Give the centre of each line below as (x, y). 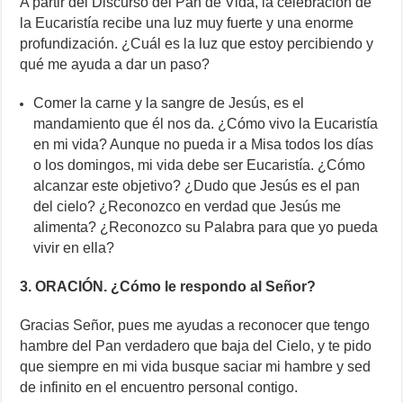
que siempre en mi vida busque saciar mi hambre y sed (196, 367)
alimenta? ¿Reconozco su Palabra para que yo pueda (206, 228)
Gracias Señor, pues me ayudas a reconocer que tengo (195, 326)
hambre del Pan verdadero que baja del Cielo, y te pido (196, 346)
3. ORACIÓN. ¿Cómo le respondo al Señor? (168, 287)
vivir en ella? (74, 248)
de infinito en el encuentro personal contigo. (159, 388)
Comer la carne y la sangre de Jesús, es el (169, 103)
